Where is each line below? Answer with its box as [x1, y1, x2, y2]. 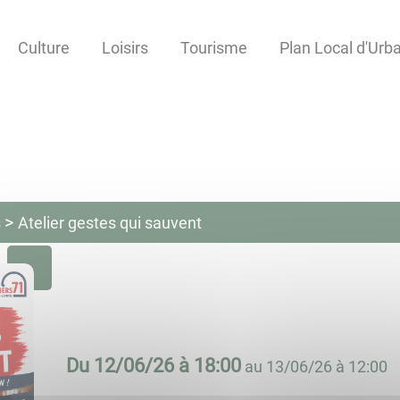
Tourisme [180, 38, 247, 58]
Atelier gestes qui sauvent [17, 213, 202, 233]
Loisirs [102, 38, 148, 58]
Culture [18, 38, 70, 58]
